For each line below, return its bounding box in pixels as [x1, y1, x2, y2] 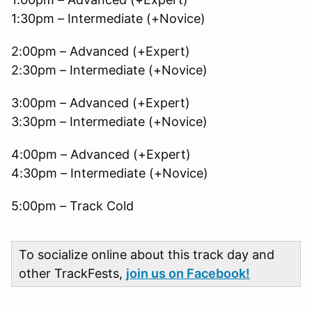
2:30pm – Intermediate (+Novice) [11, 62, 208, 77]
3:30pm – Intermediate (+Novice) [11, 114, 208, 129]
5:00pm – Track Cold [11, 198, 134, 213]
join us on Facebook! [126, 265, 250, 281]
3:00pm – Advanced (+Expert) [11, 95, 190, 110]
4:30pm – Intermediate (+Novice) [11, 165, 208, 180]
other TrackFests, [19, 265, 126, 281]
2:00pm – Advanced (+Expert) [11, 43, 190, 58]
